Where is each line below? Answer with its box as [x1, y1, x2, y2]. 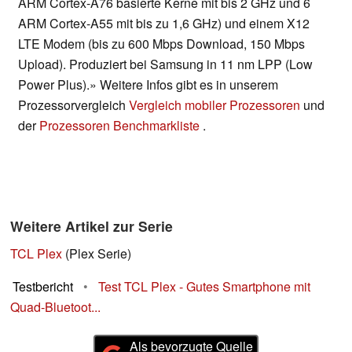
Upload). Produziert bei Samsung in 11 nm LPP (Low [18, 55, 313, 74]
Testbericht [13, 277, 73, 296]
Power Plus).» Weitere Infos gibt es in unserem [18, 75, 278, 94]
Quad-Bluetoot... [10, 298, 101, 317]
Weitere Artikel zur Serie [10, 216, 173, 236]
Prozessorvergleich [18, 96, 129, 115]
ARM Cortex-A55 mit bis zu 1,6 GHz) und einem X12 [18, 14, 310, 33]
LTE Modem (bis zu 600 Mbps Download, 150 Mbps [18, 35, 305, 53]
